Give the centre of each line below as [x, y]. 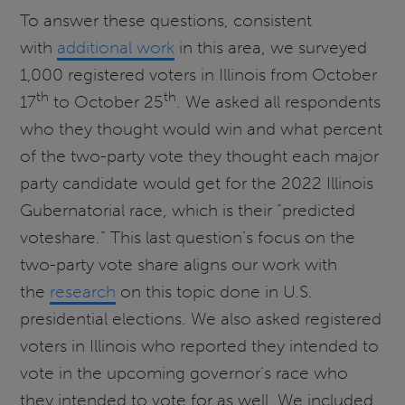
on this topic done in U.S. [215, 291]
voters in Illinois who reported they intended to [200, 345]
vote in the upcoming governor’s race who [184, 372]
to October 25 [107, 101]
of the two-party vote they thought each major [200, 155]
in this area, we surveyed [271, 47]
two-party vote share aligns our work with [179, 264]
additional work [116, 47]
